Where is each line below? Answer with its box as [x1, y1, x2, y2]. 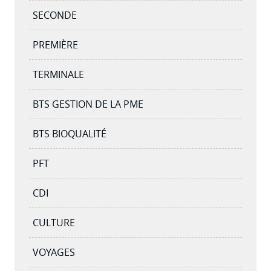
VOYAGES [33, 245, 75, 259]
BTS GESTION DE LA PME [33, 97, 143, 111]
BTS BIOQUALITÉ [33, 126, 106, 140]
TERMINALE [33, 67, 84, 81]
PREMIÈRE [33, 38, 78, 51]
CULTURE [33, 215, 75, 229]
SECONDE [33, 8, 77, 22]
